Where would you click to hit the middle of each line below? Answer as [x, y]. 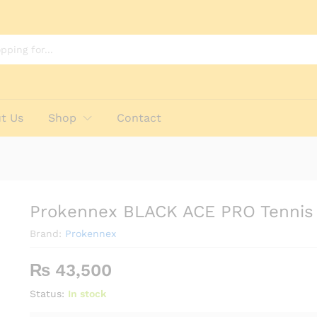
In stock [87, 294]
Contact [139, 118]
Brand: [47, 234]
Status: [47, 294]
